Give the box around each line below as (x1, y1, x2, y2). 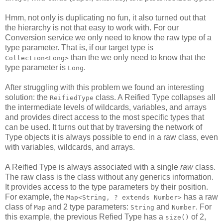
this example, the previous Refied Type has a (5, 213, 165, 222)
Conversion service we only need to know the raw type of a (5, 33, 212, 42)
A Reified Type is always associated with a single (5, 163, 180, 172)
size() (165, 214, 189, 222)
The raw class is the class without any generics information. (5, 173, 214, 182)
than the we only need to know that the (69, 53, 206, 62)
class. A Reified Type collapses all (94, 93, 216, 102)
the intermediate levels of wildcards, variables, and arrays (5, 103, 207, 112)
